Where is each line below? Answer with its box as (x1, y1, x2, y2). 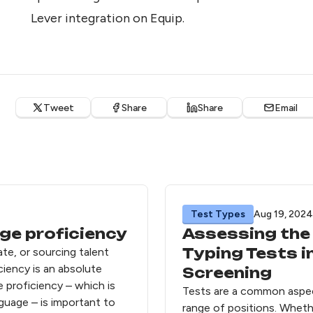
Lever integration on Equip (31, 10, 182, 26)
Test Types (191, 208, 245, 220)
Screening (182, 263, 272, 282)
